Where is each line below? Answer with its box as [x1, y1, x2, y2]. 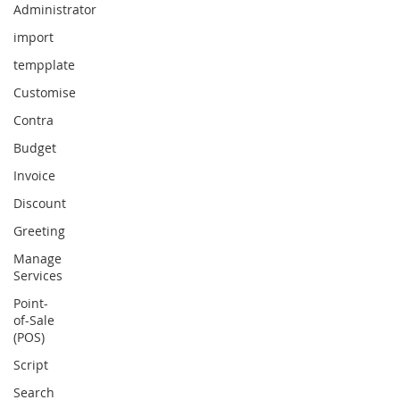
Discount [13, 195, 66, 212]
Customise [13, 84, 76, 101]
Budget [13, 139, 56, 156]
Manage [13, 250, 62, 267]
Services [13, 267, 62, 284]
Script [13, 356, 48, 373]
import [13, 29, 54, 46]
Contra [13, 112, 54, 129]
